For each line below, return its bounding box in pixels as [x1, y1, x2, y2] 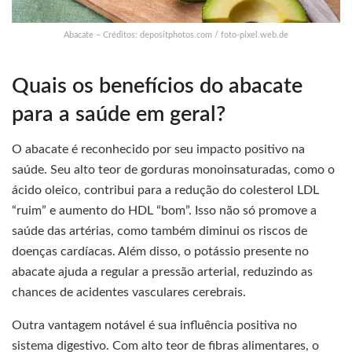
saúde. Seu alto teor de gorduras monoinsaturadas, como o [12, 163, 335, 177]
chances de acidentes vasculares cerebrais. [12, 286, 246, 299]
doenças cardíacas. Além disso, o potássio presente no [12, 245, 309, 258]
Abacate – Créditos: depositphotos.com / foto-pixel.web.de [64, 31, 288, 40]
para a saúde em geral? [12, 103, 225, 125]
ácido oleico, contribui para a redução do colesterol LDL [12, 184, 319, 197]
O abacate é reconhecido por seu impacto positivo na [12, 143, 305, 156]
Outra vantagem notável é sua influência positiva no [12, 319, 297, 332]
